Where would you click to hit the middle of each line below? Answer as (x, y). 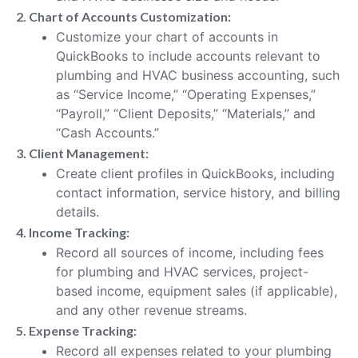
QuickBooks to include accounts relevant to (188, 56)
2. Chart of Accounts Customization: (123, 16)
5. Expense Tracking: (76, 330)
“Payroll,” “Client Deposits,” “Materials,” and (186, 113)
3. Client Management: (82, 153)
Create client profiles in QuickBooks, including (195, 173)
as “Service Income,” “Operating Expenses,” (186, 94)
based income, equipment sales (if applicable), (197, 290)
